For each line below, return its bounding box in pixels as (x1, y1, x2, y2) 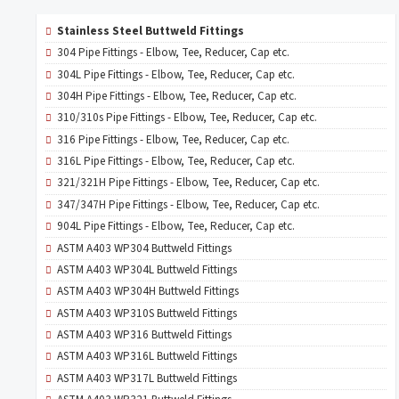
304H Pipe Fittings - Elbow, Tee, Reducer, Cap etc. (56, 87, 297, 104)
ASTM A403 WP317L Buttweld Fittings (56, 370, 237, 387)
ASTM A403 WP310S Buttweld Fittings (56, 305, 237, 322)
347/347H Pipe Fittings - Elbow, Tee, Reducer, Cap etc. (56, 196, 320, 213)
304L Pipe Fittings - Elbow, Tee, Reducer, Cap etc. (56, 66, 295, 83)
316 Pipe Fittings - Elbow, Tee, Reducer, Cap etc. (56, 131, 289, 148)
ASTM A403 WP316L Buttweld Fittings (56, 348, 237, 365)
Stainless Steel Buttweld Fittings (56, 22, 244, 39)
